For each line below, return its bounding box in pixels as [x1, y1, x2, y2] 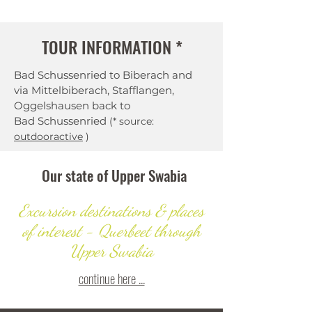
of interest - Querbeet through [22, 221, 201, 241]
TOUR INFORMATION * [42, 34, 182, 59]
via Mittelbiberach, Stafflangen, [14, 84, 174, 97]
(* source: [109, 115, 154, 127]
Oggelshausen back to [14, 99, 130, 112]
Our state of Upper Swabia [42, 164, 187, 186]
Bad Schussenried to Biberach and [14, 68, 192, 81]
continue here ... [78, 268, 145, 288]
